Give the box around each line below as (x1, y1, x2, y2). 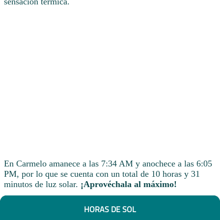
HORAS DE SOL (84, 203, 136, 216)
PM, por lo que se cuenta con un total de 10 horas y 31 (4, 168, 200, 179)
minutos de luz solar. (4, 179, 81, 189)
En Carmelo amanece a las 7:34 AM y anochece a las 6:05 (4, 158, 212, 168)
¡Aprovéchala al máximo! (81, 179, 177, 189)
